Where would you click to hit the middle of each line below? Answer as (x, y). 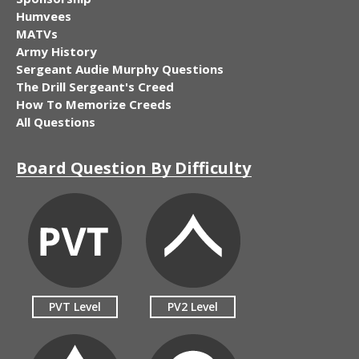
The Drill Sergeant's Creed (95, 86)
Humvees (44, 16)
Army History (56, 51)
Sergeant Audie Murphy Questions (120, 69)
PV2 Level (193, 306)
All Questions (56, 121)
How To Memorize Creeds (94, 104)
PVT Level (75, 306)
